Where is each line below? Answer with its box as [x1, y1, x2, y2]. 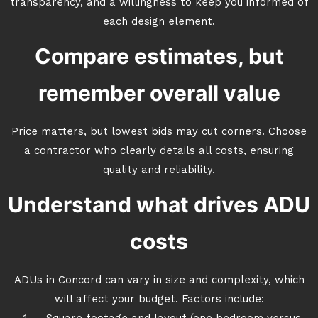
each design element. [103, 17, 215, 28]
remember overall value [38, 80, 280, 106]
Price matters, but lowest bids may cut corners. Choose [11, 127, 307, 138]
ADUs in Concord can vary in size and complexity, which [13, 275, 305, 286]
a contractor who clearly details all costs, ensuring [24, 146, 294, 157]
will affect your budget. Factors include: [54, 295, 264, 305]
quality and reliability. [103, 165, 215, 176]
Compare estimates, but [34, 43, 284, 69]
